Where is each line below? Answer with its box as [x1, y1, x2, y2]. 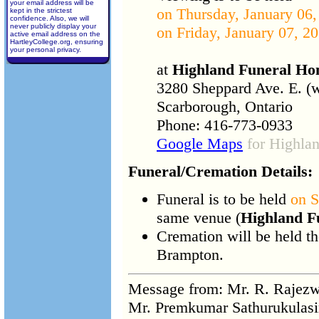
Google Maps [157, 135, 243, 153]
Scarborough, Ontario [157, 98, 293, 116]
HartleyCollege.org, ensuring [9, 38, 103, 46]
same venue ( [157, 209, 241, 227]
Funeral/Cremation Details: [128, 162, 313, 181]
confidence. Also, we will [9, 14, 89, 22]
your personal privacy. [9, 46, 81, 53]
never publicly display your [9, 22, 96, 30]
